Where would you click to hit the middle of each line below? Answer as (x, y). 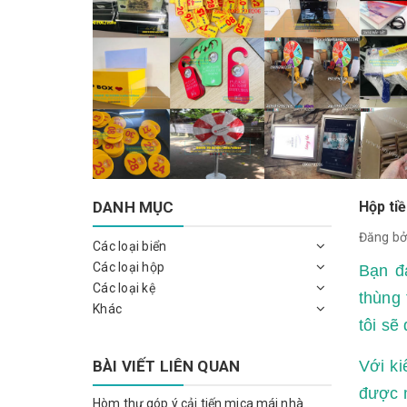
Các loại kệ (124, 288)
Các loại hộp (129, 267)
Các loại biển (130, 246)
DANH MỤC (134, 207)
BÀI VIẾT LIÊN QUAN (167, 366)
